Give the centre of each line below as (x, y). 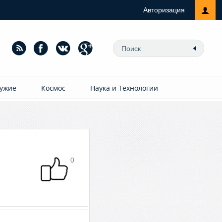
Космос (54, 88)
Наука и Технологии (124, 88)
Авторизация (164, 10)
